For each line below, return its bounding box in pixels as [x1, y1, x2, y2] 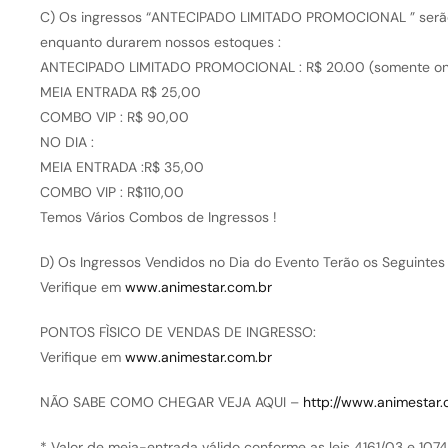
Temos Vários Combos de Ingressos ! [39, 208, 277, 227]
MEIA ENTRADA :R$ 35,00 [39, 158, 204, 177]
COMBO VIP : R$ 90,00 [39, 108, 189, 127]
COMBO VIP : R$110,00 [39, 183, 184, 202]
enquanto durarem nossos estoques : [39, 33, 281, 52]
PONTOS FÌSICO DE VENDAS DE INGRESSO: [39, 323, 316, 342]
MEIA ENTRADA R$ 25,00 [39, 83, 201, 102]
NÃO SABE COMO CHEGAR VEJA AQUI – [39, 393, 303, 412]
